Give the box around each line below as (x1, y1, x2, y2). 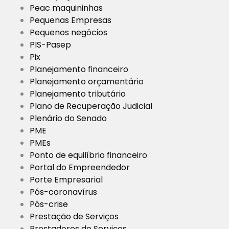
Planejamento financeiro (30, 63, 128, 76)
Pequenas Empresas (30, 14, 111, 27)
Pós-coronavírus (30, 186, 97, 198)
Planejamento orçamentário (30, 76, 144, 88)
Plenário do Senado (30, 112, 107, 125)
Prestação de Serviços (30, 211, 119, 223)
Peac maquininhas (30, 2, 103, 14)
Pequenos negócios (30, 27, 107, 39)
